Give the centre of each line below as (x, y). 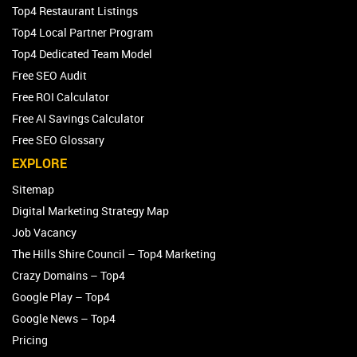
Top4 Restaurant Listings (75, 10)
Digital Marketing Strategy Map (90, 210)
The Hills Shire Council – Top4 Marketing (114, 253)
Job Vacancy (44, 232)
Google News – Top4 (64, 318)
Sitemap (33, 189)
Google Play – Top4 (61, 296)
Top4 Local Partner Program (82, 32)
